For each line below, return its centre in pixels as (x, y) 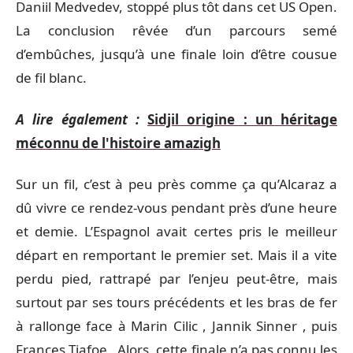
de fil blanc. (51, 78)
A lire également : (78, 119)
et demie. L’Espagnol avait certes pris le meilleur (176, 231)
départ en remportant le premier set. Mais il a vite (176, 255)
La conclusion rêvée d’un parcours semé (176, 30)
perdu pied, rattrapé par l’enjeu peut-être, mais (176, 279)
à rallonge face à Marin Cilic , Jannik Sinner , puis (176, 326)
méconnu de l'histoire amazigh (118, 143)
